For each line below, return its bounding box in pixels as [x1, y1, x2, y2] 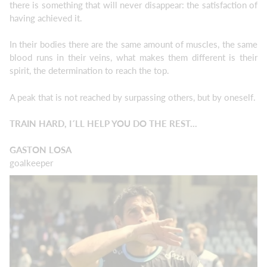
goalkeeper [10, 157, 53, 168]
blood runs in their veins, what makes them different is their [10, 52, 257, 63]
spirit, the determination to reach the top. [10, 65, 169, 76]
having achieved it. [10, 12, 82, 23]
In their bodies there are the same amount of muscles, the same [10, 39, 257, 49]
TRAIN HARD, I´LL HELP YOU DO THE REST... [10, 117, 197, 129]
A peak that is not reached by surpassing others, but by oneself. [10, 91, 256, 103]
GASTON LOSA [10, 144, 73, 155]
